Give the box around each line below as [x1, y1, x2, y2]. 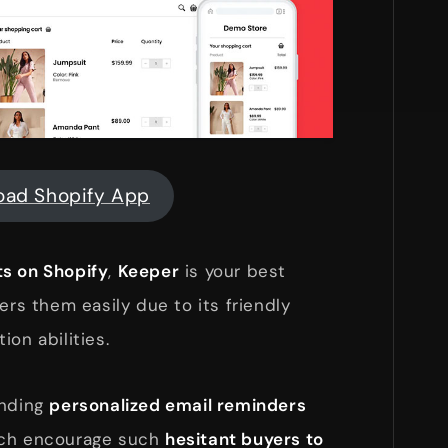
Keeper [117, 259, 180, 282]
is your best [179, 259, 287, 282]
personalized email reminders [49, 393, 307, 416]
